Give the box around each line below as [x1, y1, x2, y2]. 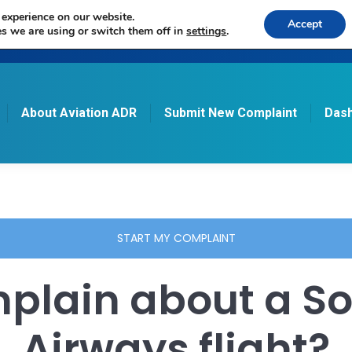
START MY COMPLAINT [116, 230, 236, 246]
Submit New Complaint [163, 105, 297, 120]
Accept [287, 16, 322, 31]
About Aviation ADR [20, 105, 137, 120]
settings [186, 24, 227, 38]
